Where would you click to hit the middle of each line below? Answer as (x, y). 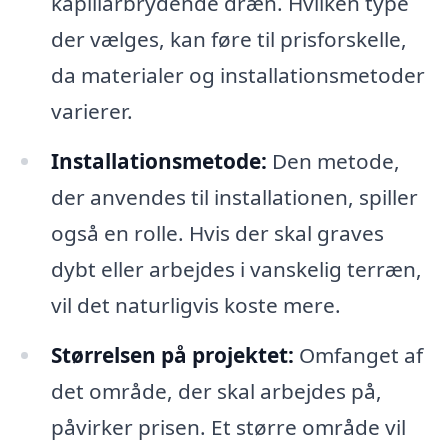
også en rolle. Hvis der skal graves (217, 233)
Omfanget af (358, 354)
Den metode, (333, 161)
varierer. (91, 111)
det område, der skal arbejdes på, (216, 390)
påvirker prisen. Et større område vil (228, 426)
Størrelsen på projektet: (172, 354)
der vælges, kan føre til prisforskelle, (228, 39)
